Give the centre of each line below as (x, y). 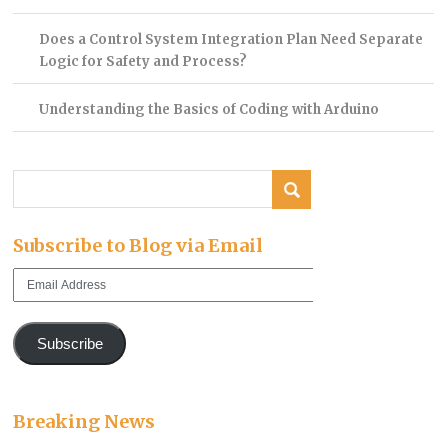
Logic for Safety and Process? (142, 62)
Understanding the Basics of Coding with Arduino (208, 110)
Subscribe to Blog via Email (138, 245)
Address (36, 296)
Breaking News (84, 422)
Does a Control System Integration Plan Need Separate (230, 40)
